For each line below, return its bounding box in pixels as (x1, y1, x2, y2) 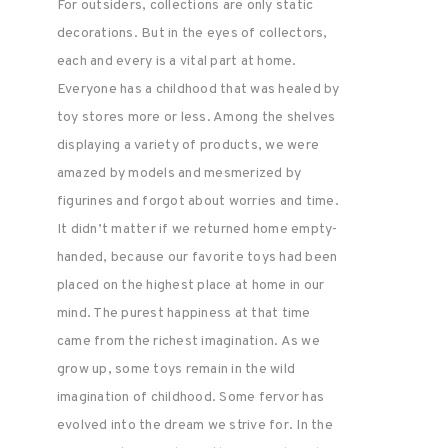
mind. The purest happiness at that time (56, 305, 311, 322)
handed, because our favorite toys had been (56, 249, 338, 266)
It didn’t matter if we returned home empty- (56, 221, 338, 238)
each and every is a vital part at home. (56, 53, 297, 70)
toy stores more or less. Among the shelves (56, 109, 336, 126)
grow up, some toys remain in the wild (56, 361, 296, 378)
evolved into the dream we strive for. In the (56, 417, 333, 434)
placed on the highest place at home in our (56, 277, 325, 294)
